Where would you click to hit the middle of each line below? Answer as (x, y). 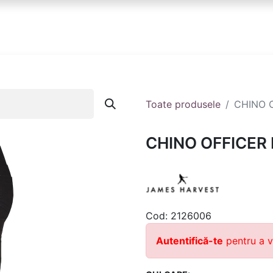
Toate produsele (183, 104)
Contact (246, 27)
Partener (92, 27)
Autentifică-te (190, 241)
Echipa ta (177, 27)
